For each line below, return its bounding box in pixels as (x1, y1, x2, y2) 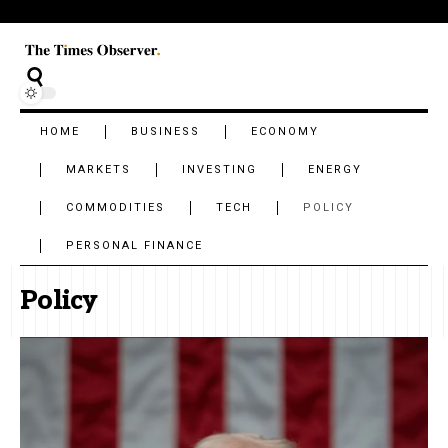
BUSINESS (131, 124, 201, 138)
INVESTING (182, 162, 258, 176)
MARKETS (66, 162, 132, 176)
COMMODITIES (66, 200, 166, 214)
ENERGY (308, 162, 363, 176)
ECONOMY (251, 124, 320, 138)
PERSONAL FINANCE (66, 238, 204, 252)
